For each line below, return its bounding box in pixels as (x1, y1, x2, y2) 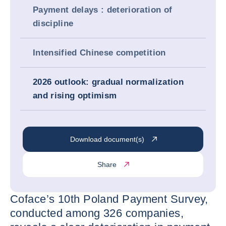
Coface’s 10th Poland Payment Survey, (10, 193, 208, 205)
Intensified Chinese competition (33, 48, 166, 58)
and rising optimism (33, 91, 117, 100)
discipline (33, 19, 74, 28)
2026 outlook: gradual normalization (33, 77, 184, 87)
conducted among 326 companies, (10, 207, 184, 219)
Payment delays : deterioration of (33, 5, 173, 15)
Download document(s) (70, 135, 144, 143)
